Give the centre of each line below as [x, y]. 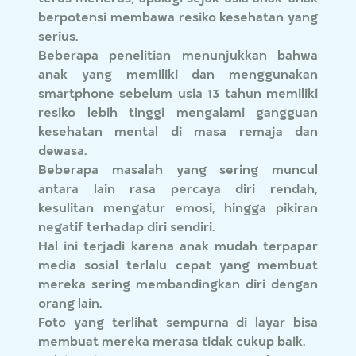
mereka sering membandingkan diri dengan [178, 284]
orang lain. [70, 303]
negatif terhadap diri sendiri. [127, 226]
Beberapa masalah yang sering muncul [178, 169]
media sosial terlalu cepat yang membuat [178, 265]
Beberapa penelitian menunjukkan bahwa [178, 55]
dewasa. [63, 150]
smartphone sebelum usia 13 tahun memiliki [178, 93]
